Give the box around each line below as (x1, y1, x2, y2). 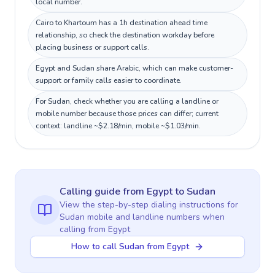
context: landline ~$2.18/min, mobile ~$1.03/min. (36, 121, 201, 131)
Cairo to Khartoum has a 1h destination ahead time (36, 18, 207, 28)
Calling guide (60, 185, 123, 198)
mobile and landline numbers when (85, 211, 225, 223)
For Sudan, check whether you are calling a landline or (36, 96, 219, 106)
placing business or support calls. (36, 42, 149, 52)
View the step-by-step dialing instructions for (60, 199, 238, 211)
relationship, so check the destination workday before (36, 30, 214, 40)
